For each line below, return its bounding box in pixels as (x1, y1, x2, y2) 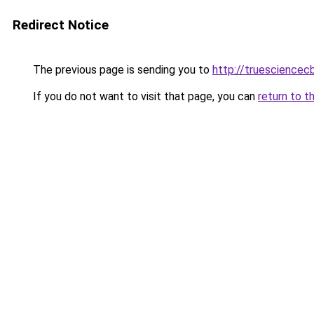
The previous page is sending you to (30, 63, 212, 76)
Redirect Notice (13, 17, 109, 33)
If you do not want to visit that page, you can (30, 90, 258, 103)
